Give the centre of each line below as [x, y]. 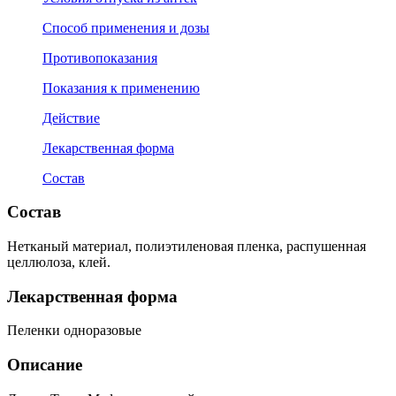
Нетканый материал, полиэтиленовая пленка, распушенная [187, 247]
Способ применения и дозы [126, 27]
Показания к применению [121, 88]
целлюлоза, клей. [59, 263]
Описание [45, 365]
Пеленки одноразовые [74, 331]
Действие [71, 118]
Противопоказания [100, 57]
